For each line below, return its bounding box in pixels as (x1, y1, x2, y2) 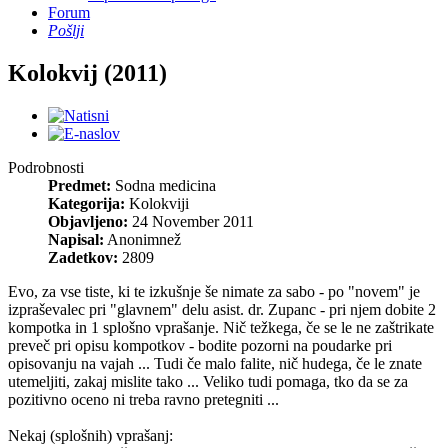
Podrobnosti (8, 158, 84, 176)
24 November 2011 (128, 212, 254, 230)
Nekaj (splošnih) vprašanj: (8, 426, 173, 444)
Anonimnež (107, 230, 181, 248)
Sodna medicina (115, 176, 216, 194)
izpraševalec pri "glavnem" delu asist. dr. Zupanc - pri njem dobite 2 (8, 300, 436, 318)
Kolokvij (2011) (8, 59, 167, 86)
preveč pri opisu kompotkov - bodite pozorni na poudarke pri (8, 336, 392, 354)
